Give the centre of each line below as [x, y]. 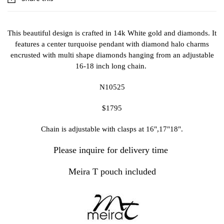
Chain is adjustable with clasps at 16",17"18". [112, 129]
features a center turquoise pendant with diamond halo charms [112, 44]
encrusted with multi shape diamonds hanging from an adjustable [112, 55]
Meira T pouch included [112, 172]
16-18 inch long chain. [112, 66]
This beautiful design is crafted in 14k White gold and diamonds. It [112, 33]
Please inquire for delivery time [112, 150]
